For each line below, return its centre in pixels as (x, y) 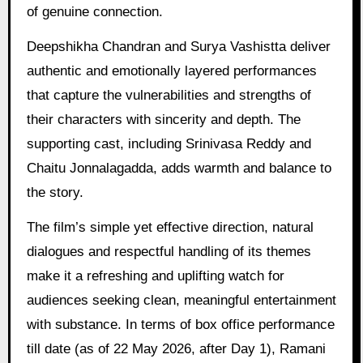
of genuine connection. (94, 12)
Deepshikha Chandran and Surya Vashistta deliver (178, 47)
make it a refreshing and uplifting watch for (155, 276)
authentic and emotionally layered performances (171, 71)
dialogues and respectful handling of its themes (169, 252)
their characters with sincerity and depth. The (163, 120)
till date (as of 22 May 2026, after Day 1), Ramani (176, 349)
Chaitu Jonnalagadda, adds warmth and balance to (179, 169)
